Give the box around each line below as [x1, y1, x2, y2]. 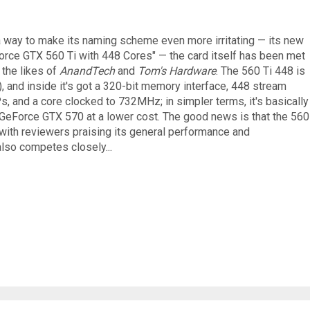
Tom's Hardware [138, 64, 216, 77]
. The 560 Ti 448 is [216, 64, 305, 77]
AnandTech [60, 64, 118, 77]
